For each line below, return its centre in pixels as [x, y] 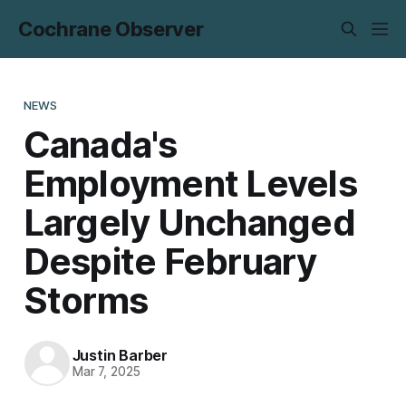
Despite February [170, 261]
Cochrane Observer [111, 29]
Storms [86, 300]
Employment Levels [190, 183]
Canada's [100, 144]
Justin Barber [120, 356]
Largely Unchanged [189, 222]
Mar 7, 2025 [106, 372]
